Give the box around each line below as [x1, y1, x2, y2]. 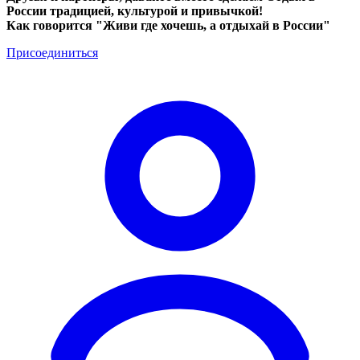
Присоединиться [6, 45, 98, 59]
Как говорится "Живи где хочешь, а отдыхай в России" [6, 18, 330, 32]
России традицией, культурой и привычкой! [6, 3, 263, 18]
